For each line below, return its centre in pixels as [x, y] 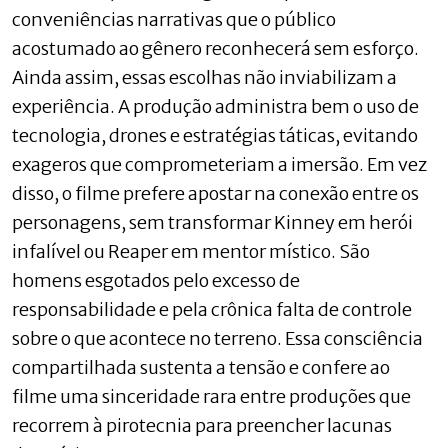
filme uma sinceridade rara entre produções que [211, 396]
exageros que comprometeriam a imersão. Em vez [219, 164]
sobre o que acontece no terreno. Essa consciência [217, 338]
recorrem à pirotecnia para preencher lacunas [202, 425]
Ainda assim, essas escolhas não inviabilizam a [204, 77]
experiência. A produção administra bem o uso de [215, 106]
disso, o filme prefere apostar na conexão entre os [215, 193]
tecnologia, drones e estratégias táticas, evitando [215, 135]
